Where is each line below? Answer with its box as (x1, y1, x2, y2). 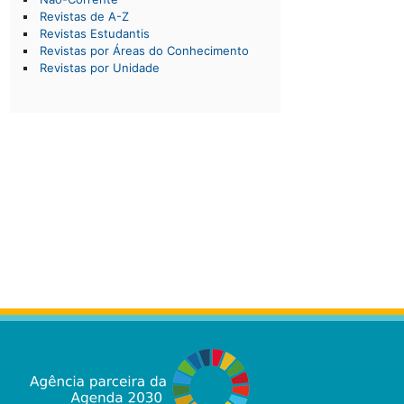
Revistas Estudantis (40, 26, 150, 41)
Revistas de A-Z (40, 9, 129, 23)
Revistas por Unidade (40, 60, 160, 75)
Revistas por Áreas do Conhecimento (40, 43, 249, 58)
